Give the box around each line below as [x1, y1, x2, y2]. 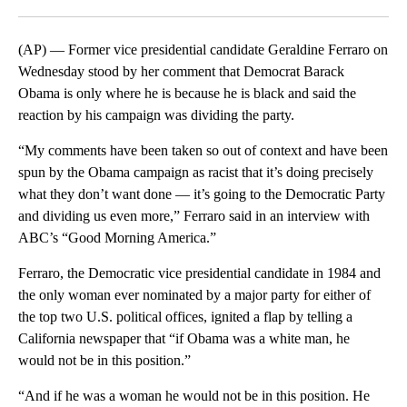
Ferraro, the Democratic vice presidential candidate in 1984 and [18, 265, 381, 282]
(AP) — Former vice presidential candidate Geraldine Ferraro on [18, 42, 388, 58]
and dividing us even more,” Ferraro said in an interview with [18, 208, 370, 224]
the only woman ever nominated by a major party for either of [18, 287, 371, 303]
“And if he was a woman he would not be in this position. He [18, 388, 370, 404]
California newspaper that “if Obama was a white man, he [18, 331, 350, 347]
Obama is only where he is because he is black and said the [18, 85, 356, 102]
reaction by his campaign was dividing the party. [18, 107, 294, 124]
